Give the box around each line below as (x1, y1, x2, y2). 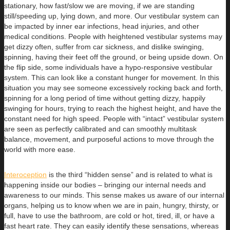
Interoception (4, 170, 47, 179)
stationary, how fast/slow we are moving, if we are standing (4, 1, 195, 10)
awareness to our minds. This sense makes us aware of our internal (4, 190, 224, 199)
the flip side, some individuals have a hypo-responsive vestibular (4, 63, 213, 71)
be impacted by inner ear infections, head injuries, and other (4, 22, 199, 30)
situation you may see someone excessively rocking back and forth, (4, 83, 223, 92)
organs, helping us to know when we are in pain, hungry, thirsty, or (4, 201, 219, 209)
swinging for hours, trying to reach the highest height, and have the (4, 104, 221, 112)
